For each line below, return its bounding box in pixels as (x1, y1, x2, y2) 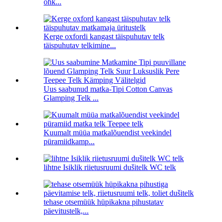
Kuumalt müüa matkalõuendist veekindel (44, 128, 171, 137)
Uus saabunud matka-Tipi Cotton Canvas (44, 85, 172, 94)
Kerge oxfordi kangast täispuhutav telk (44, 32, 165, 41)
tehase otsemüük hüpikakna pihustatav (44, 198, 164, 207)
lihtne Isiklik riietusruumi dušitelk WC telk (44, 163, 176, 172)
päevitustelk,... (44, 207, 89, 216)
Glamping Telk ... (44, 94, 99, 103)
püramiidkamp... (44, 137, 95, 146)
